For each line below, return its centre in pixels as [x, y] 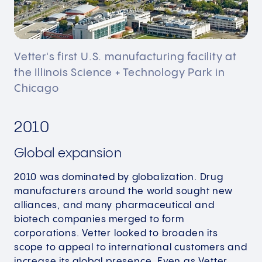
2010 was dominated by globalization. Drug [119, 178]
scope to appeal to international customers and [131, 248]
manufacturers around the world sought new [123, 192]
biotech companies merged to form [99, 220]
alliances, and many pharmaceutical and [114, 206]
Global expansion [68, 154]
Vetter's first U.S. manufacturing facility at [125, 57]
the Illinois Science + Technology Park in [120, 73]
